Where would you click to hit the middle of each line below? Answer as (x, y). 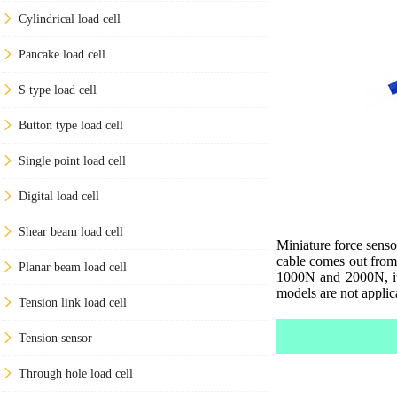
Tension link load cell (73, 302)
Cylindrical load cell (70, 19)
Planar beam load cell (73, 267)
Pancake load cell (62, 54)
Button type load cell (71, 125)
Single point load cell (72, 160)
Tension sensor (55, 338)
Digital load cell (59, 196)
